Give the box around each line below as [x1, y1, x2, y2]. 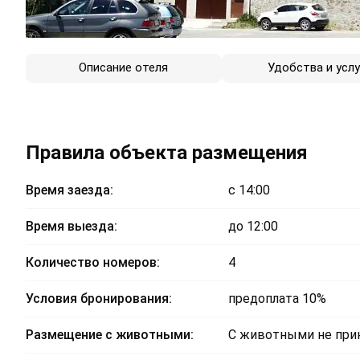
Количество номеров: [26, 255, 160, 271]
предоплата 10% [228, 291, 326, 307]
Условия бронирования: [26, 291, 172, 307]
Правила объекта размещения [26, 141, 308, 165]
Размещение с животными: [26, 327, 194, 343]
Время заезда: [26, 182, 113, 198]
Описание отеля [79, 60, 169, 76]
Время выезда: [26, 219, 117, 235]
